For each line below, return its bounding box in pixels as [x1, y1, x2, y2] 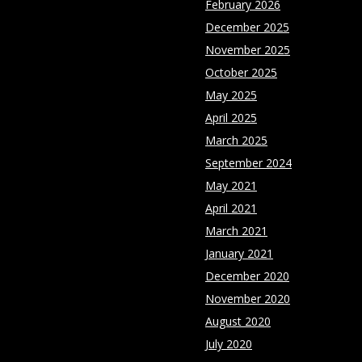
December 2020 [205, 267, 289, 284]
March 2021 [205, 222, 267, 238]
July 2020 [205, 335, 252, 351]
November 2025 [205, 41, 290, 57]
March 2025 [205, 132, 267, 148]
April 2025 [205, 109, 257, 125]
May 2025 [205, 86, 257, 103]
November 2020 [205, 290, 290, 306]
